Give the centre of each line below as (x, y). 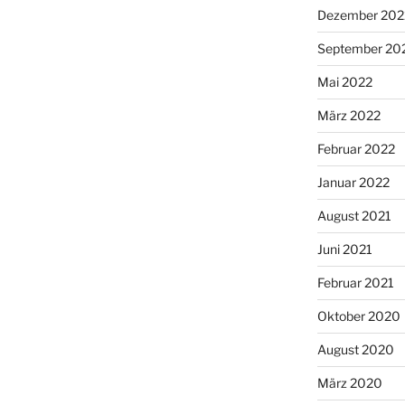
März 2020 (349, 382)
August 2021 (354, 215)
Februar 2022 (356, 148)
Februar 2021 (355, 282)
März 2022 (348, 115)
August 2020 (355, 349)
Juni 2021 (344, 249)
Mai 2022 (344, 81)
